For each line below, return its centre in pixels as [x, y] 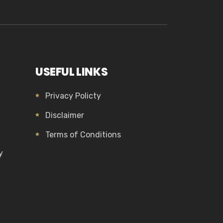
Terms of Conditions [83, 135]
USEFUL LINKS [72, 72]
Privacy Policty [73, 96]
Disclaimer [65, 115]
